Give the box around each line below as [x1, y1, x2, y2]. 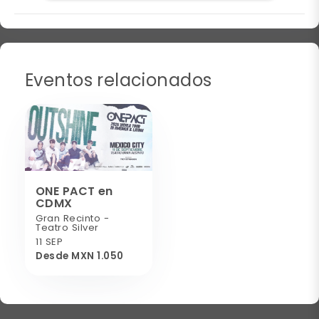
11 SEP [36, 234, 63, 249]
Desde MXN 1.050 [36, 249, 124, 263]
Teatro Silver [36, 220, 99, 234]
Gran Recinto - [36, 211, 110, 225]
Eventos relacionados [25, 68, 212, 92]
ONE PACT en [36, 182, 113, 199]
